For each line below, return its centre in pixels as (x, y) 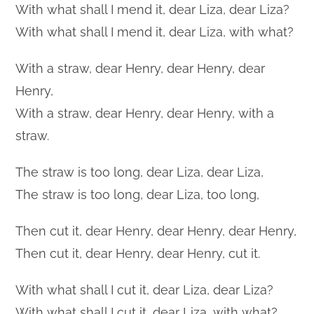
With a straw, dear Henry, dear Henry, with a (145, 113)
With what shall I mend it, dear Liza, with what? (155, 32)
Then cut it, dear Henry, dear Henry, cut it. (138, 253)
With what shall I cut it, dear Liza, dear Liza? (145, 289)
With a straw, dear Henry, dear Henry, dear (141, 68)
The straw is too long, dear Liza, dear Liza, (140, 172)
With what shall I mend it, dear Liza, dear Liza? (153, 9)
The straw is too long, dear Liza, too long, (138, 194)
